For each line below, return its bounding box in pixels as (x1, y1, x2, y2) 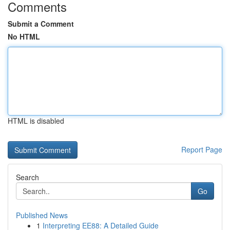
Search (16, 172, 39, 182)
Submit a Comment (8, 18, 74, 29)
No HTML (8, 31, 40, 42)
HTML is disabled (8, 116, 64, 126)
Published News (16, 210, 68, 220)
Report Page (181, 144, 222, 155)
